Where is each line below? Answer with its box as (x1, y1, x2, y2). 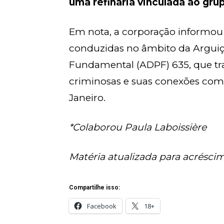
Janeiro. (69, 92, 105, 103)
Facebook (87, 201, 116, 210)
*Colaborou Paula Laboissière (69, 121, 206, 133)
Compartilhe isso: (69, 184, 120, 191)
